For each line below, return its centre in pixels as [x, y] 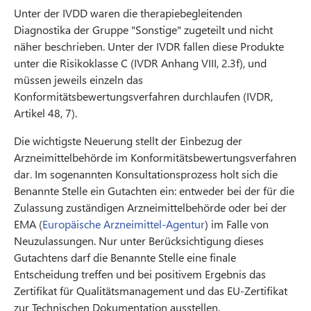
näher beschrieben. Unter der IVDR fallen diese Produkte [149, 46]
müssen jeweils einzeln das [78, 79]
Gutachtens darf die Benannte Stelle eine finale [125, 257]
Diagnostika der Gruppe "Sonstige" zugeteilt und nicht [143, 29]
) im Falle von [237, 224]
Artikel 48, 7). [45, 112]
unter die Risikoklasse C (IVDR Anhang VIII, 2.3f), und [140, 62]
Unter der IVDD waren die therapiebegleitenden [128, 12]
